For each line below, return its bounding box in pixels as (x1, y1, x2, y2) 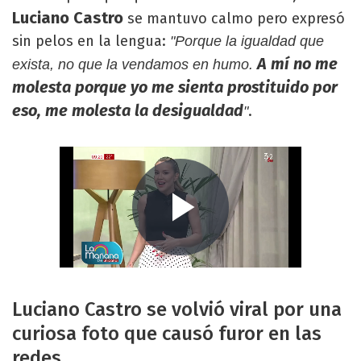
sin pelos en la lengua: (12, 32, 170, 50)
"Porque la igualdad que (170, 33, 324, 49)
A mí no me (253, 54, 338, 73)
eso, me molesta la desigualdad (12, 101, 243, 120)
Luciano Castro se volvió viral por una (12, 298, 342, 321)
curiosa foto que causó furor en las (12, 322, 322, 345)
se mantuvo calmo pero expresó (123, 10, 345, 27)
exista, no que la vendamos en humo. (12, 56, 253, 73)
